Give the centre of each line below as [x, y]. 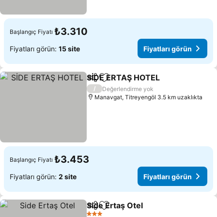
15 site [69, 48]
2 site [68, 176]
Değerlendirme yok [128, 89]
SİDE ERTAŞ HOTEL [124, 77]
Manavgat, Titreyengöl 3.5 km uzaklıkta [149, 97]
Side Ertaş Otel [115, 205]
